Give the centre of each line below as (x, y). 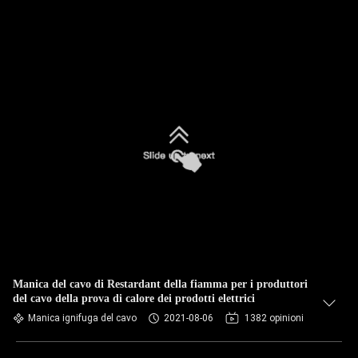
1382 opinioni (274, 318)
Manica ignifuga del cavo (82, 318)
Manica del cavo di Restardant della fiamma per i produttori (160, 284)
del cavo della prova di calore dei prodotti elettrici (134, 298)
